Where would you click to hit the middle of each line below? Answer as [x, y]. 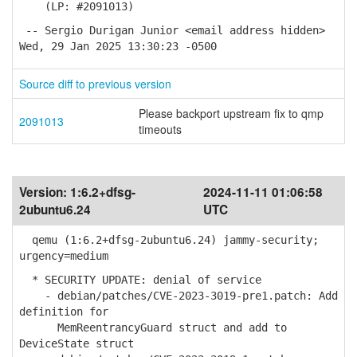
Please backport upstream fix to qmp [231, 113]
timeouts [160, 129]
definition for [64, 312]
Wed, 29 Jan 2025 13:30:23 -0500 [118, 46]
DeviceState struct [76, 343]
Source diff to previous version [95, 84]
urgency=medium [64, 256]
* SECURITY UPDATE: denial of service [140, 280]
